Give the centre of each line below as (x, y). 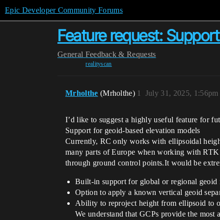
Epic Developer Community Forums (64, 10)
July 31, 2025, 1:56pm (182, 93)
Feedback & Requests (121, 54)
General (70, 54)
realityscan (99, 64)
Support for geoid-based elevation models (133, 130)
